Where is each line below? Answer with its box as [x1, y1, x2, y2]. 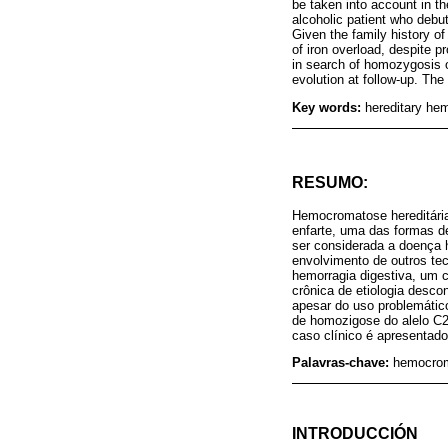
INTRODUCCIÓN [292, 424, 418, 443]
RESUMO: [292, 173, 368, 191]
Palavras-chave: [292, 355, 393, 371]
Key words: [292, 100, 365, 116]
